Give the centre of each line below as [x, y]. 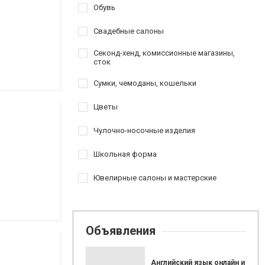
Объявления [121, 231]
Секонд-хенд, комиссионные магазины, [164, 53]
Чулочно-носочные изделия [144, 130]
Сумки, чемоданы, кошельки [145, 83]
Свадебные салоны [129, 31]
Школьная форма [125, 154]
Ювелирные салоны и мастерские [155, 178]
